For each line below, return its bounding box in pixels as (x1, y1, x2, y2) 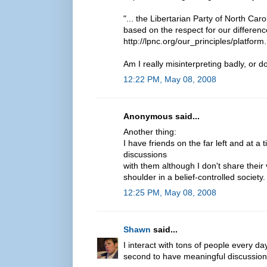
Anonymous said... (123, 111, 200, 121)
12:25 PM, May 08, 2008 (123, 187, 216, 197)
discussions (123, 149, 167, 159)
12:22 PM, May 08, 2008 (123, 74, 216, 84)
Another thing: (123, 126, 176, 136)
